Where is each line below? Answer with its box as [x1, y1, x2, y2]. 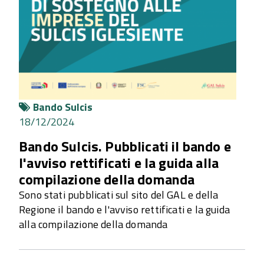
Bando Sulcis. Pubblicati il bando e [19, 136, 231, 157]
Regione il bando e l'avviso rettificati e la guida [19, 202, 230, 218]
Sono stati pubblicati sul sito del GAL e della [19, 187, 219, 203]
